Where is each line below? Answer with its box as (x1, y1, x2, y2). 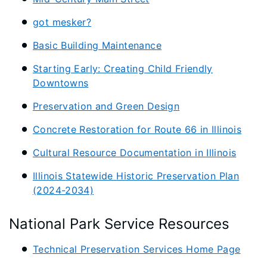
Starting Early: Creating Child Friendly (33, 63, 213, 74)
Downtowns (33, 77, 89, 89)
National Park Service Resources (9, 215, 229, 232)
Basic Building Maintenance (33, 39, 162, 51)
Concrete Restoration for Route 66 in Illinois (33, 123, 242, 135)
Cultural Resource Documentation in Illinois (33, 147, 237, 159)
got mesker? (33, 16, 92, 28)
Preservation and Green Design (33, 100, 180, 112)
